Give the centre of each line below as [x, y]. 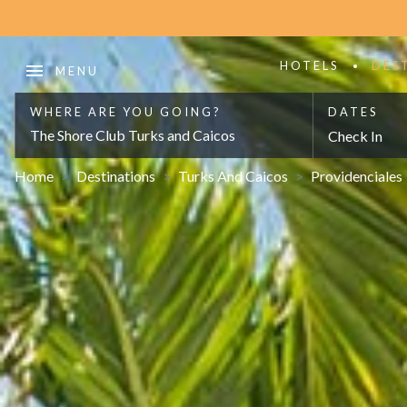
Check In [355, 136]
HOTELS [309, 66]
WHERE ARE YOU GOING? [126, 112]
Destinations [116, 176]
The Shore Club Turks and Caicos [133, 135]
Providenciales [357, 176]
